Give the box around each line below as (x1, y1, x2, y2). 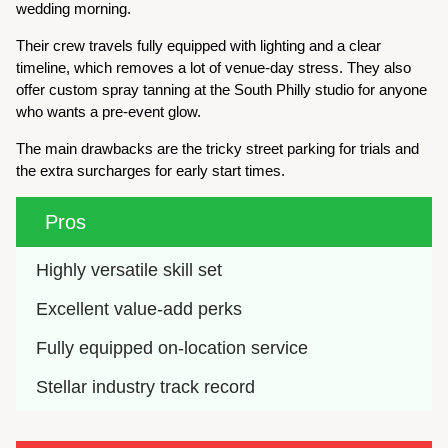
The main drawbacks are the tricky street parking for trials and (16, 139, 420, 157)
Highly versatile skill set (36, 259, 223, 280)
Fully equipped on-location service (36, 337, 309, 358)
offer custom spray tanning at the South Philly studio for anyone (16, 80, 428, 98)
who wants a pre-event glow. (16, 102, 206, 120)
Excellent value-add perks (36, 298, 243, 319)
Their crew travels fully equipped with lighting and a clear (16, 36, 382, 54)
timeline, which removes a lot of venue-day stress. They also (16, 58, 412, 76)
